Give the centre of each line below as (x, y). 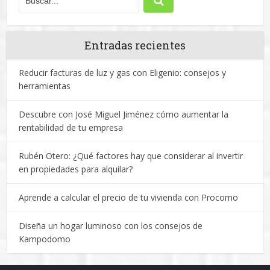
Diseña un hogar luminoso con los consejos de (111, 226)
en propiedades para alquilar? (76, 169)
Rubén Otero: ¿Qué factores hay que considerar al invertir (131, 156)
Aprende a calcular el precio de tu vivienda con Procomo (129, 198)
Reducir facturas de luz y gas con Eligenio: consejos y (123, 73)
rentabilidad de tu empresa (71, 128)
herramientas (45, 86)
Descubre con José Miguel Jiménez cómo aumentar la (124, 115)
